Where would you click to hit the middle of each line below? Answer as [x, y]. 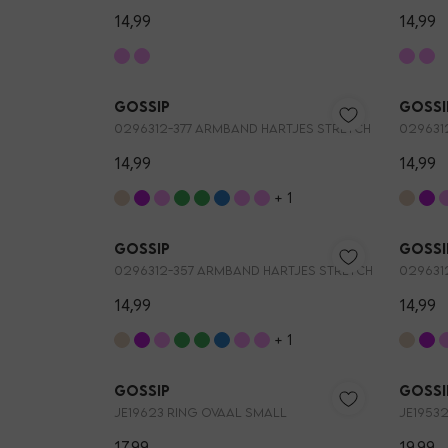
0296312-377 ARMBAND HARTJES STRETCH [242, 129]
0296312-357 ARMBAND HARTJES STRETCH [243, 271]
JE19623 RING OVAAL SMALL [200, 413]
